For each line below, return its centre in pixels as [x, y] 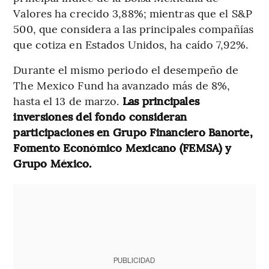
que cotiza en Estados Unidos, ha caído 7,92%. [131, 44]
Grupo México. [53, 163]
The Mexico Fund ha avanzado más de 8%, [122, 85]
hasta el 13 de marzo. [68, 100]
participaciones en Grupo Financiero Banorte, [133, 131]
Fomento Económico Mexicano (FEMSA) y [122, 147]
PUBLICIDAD [134, 260]
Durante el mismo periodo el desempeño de [126, 69]
